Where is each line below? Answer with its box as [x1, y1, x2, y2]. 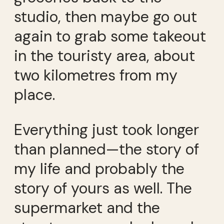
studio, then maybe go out [14, 7, 197, 27]
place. [14, 85, 55, 105]
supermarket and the [14, 197, 160, 217]
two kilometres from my [14, 65, 177, 85]
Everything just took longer [14, 119, 199, 139]
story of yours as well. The [14, 178, 192, 198]
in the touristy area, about [14, 46, 195, 66]
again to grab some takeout [14, 26, 206, 46]
